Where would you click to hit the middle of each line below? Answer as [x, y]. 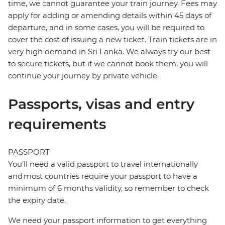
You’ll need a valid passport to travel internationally [103, 164]
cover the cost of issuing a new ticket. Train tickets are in [113, 40]
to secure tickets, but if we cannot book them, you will [108, 64]
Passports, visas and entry [101, 104]
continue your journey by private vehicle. [83, 76]
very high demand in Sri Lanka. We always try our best [109, 52]
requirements [57, 124]
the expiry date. [37, 200]
